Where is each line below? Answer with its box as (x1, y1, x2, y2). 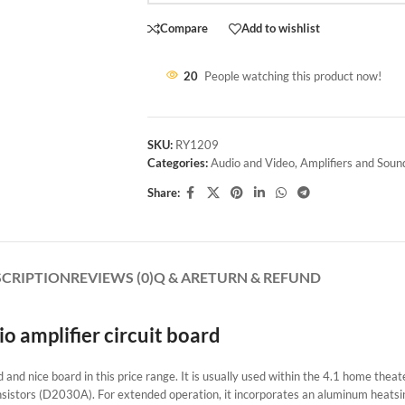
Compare (159, 21, 208, 36)
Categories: (146, 155, 208, 170)
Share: (146, 185, 180, 201)
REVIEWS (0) (70, 268, 154, 286)
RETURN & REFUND (190, 268, 321, 286)
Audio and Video (210, 155, 295, 170)
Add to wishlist (240, 21, 320, 36)
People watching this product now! (203, 68, 381, 83)
